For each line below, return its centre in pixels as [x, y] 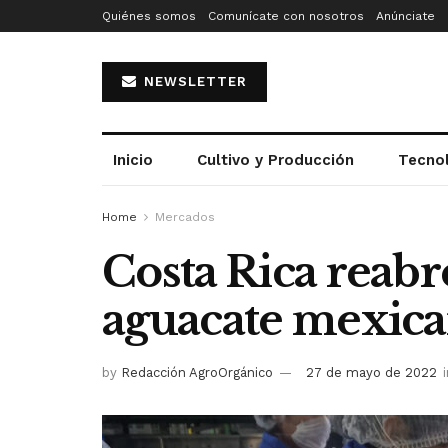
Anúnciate [405, 16]
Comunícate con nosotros [286, 16]
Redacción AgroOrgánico [197, 372]
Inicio [133, 160]
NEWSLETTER [193, 81]
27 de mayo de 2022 [371, 372]
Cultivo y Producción [276, 160]
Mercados [185, 217]
